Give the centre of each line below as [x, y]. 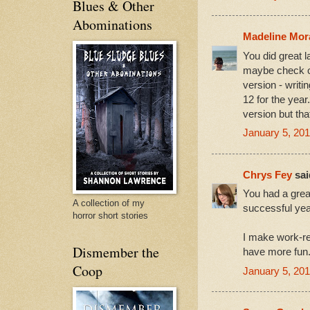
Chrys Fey [267, 174]
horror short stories [110, 215]
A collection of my [109, 203]
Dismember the [116, 252]
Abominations [112, 24]
